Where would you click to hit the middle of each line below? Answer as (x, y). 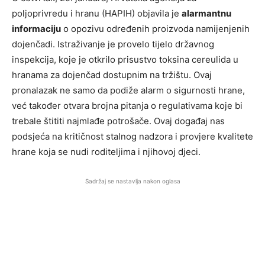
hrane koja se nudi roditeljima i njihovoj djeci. (106, 152)
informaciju (36, 29)
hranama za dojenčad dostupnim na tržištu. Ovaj (112, 75)
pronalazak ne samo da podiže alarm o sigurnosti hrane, (128, 91)
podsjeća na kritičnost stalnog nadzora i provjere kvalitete (132, 137)
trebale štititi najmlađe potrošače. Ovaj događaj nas (118, 121)
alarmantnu (206, 14)
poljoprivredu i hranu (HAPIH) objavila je (97, 14)
